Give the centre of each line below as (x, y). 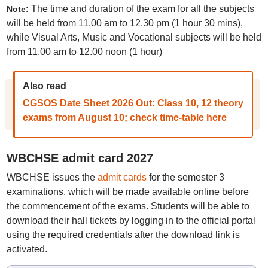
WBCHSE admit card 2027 (80, 158)
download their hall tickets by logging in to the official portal (131, 220)
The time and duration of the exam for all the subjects (142, 9)
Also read (44, 86)
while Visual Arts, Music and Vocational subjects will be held (134, 37)
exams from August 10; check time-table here (124, 118)
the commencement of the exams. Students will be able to (128, 206)
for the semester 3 (185, 177)
